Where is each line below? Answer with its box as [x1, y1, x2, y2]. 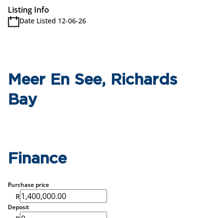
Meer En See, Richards [8, 73, 177, 87]
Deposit [8, 203, 29, 211]
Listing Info [8, 4, 49, 15]
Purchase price [8, 181, 49, 189]
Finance [8, 152, 67, 166]
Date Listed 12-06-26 [19, 16, 86, 25]
